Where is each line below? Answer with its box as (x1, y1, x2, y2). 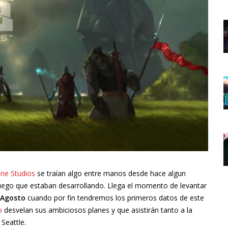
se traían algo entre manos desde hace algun (35, 168, 186, 179)
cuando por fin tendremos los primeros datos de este (25, 193, 204, 203)
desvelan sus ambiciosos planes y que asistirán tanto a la (2, 205, 192, 215)
